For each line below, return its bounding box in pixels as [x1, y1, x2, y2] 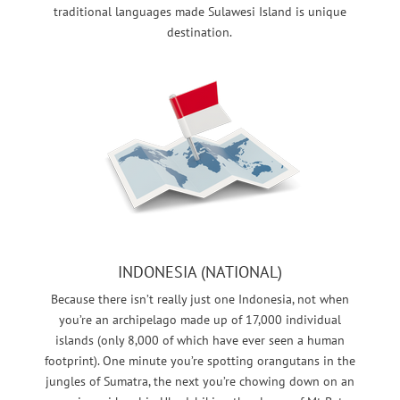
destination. [167, 24, 233, 41]
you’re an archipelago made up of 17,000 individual [58, 312, 341, 329]
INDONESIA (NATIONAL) [117, 262, 282, 283]
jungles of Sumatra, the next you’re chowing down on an [45, 373, 354, 390]
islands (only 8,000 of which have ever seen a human [54, 332, 345, 349]
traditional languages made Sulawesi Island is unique [53, 4, 346, 21]
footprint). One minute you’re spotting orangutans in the [44, 353, 355, 370]
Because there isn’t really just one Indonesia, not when [50, 291, 349, 308]
